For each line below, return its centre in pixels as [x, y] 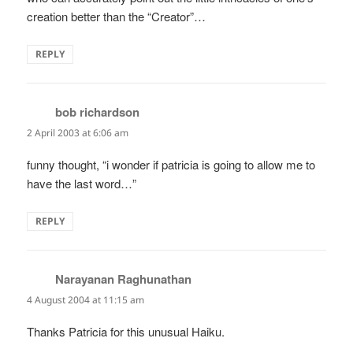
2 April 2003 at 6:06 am [78, 132]
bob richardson [98, 111]
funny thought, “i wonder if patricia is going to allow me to [171, 165]
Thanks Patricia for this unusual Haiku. [126, 332]
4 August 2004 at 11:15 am [86, 300]
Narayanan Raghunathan [124, 279]
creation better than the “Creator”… [117, 16]
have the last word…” [82, 184]
